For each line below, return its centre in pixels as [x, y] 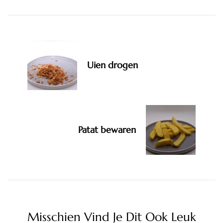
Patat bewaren [107, 129]
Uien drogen [112, 65]
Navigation [51, 16]
